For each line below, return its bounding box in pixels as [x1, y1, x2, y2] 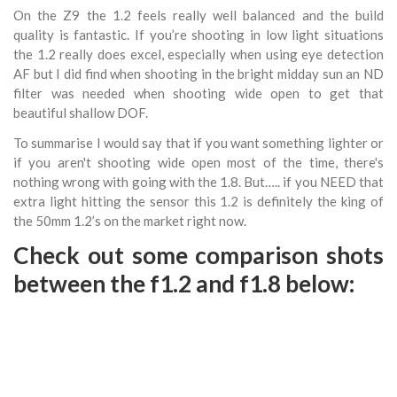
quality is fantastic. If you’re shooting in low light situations [13, 26, 384, 43]
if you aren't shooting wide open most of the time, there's [13, 153, 384, 170]
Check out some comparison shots [13, 240, 384, 269]
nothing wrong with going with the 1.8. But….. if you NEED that [13, 173, 384, 190]
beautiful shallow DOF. [13, 104, 151, 121]
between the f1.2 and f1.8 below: [13, 269, 355, 298]
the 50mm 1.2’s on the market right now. [13, 212, 246, 229]
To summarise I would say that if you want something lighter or [13, 134, 384, 151]
